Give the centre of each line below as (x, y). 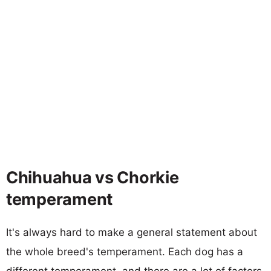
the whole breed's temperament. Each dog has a (125, 251)
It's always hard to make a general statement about (132, 232)
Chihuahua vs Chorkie (93, 177)
